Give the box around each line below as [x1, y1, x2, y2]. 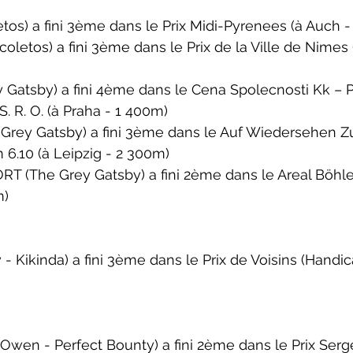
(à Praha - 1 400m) [47, 102, 168, 119]
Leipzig [54, 145, 102, 162]
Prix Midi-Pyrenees [162, 17, 291, 34]
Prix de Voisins [203, 251, 301, 268]
